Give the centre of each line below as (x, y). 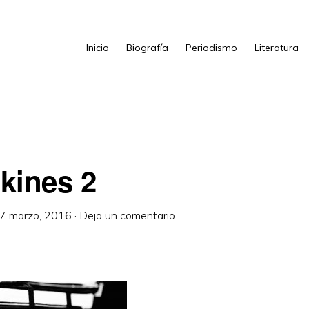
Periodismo (211, 48)
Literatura (277, 48)
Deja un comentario (127, 215)
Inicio (98, 48)
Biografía (147, 48)
